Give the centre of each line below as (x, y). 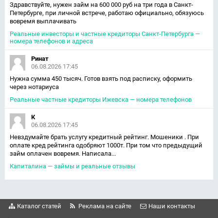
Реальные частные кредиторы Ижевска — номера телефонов (101, 100)
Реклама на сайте (105, 206)
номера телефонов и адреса (51, 41)
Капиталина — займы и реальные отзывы (73, 166)
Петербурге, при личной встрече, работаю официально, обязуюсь (107, 13)
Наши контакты (172, 206)
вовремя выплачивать (43, 21)
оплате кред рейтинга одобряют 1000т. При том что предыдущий (106, 145)
